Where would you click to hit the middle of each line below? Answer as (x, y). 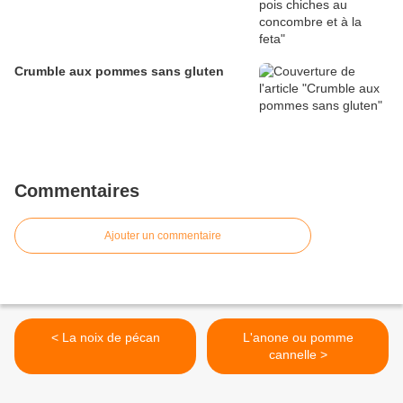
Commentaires (77, 191)
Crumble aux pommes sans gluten (119, 72)
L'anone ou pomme (298, 338)
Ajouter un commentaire (163, 236)
